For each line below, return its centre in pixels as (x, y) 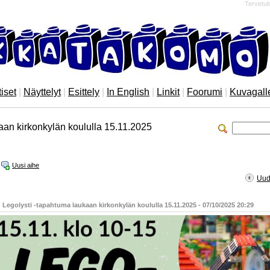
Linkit (168, 92)
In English (128, 92)
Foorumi (205, 92)
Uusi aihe (26, 165)
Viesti (180, 190)
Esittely (84, 92)
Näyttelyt (42, 92)
